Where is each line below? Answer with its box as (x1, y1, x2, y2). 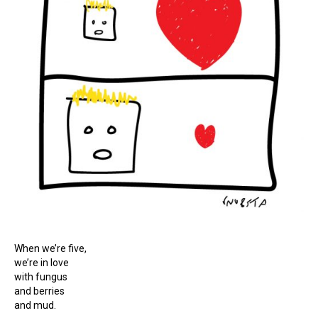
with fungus (14, 270, 67, 283)
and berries (14, 285, 65, 297)
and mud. (14, 299, 56, 311)
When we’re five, (14, 242, 87, 254)
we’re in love (14, 256, 69, 268)
